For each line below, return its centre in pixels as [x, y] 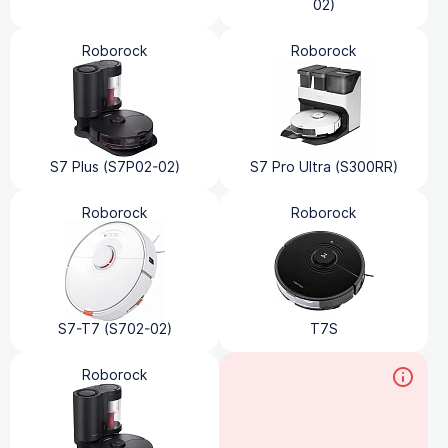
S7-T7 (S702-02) [114, 328]
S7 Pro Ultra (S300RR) [323, 166]
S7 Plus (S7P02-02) [114, 166]
